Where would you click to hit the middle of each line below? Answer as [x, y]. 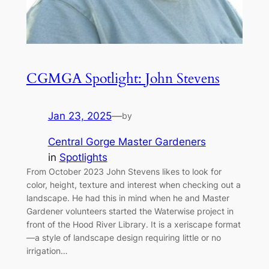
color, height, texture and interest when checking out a [133, 185]
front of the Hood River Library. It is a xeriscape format [133, 225]
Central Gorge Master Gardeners [127, 142]
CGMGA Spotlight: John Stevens [123, 79]
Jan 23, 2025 [80, 116]
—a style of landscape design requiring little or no [123, 238]
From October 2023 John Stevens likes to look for [124, 172]
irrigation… [47, 251]
